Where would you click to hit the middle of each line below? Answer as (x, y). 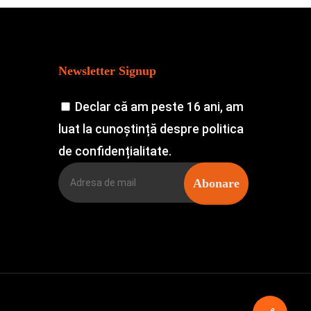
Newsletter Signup (108, 71)
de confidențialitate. (115, 151)
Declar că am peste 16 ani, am (160, 107)
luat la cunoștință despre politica (151, 129)
